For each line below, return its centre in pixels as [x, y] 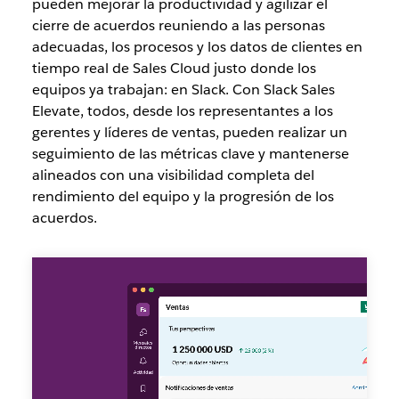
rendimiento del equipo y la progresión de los [183, 196]
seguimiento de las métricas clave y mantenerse [190, 153]
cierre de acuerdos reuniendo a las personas [178, 25]
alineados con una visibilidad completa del [173, 175]
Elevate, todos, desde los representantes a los [182, 110]
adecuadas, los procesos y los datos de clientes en [197, 46]
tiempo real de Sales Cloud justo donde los [174, 68]
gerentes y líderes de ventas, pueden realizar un [189, 132]
